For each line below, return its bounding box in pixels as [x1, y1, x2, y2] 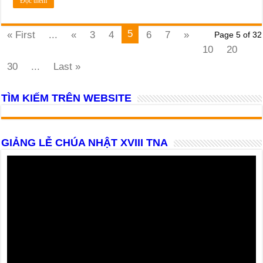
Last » [53, 60, 81, 72]
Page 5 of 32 [214, 29, 262, 39]
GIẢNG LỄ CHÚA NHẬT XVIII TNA [1, 136, 168, 149]
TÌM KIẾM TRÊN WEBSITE [1, 92, 132, 104]
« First [7, 29, 36, 41]
